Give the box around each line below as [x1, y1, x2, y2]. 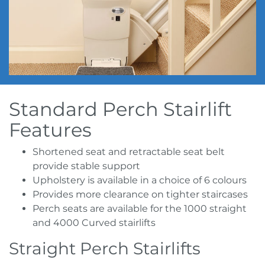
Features [9, 118, 92, 141]
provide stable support [33, 160, 140, 172]
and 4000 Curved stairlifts [33, 217, 156, 228]
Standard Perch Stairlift [9, 98, 232, 121]
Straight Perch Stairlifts [9, 238, 201, 258]
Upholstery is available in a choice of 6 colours [33, 174, 247, 186]
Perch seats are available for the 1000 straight [33, 203, 247, 214]
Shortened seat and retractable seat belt [33, 146, 225, 157]
